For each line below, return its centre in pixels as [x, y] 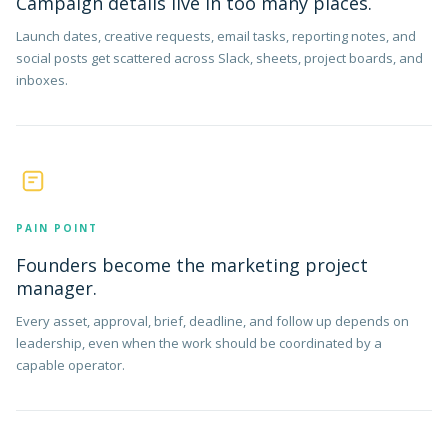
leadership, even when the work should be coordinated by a [199, 343]
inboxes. [42, 80]
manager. [56, 288]
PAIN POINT [57, 228]
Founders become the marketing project [192, 265]
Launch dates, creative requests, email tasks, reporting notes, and [216, 36]
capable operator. [70, 365]
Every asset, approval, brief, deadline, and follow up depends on [212, 321]
